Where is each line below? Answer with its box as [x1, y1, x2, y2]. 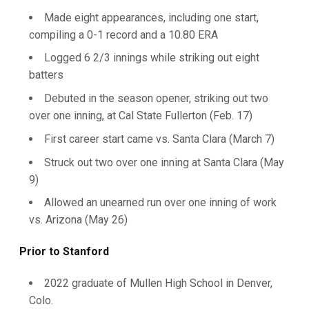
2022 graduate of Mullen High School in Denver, [44, 277, 272, 290]
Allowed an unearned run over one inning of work [44, 196, 277, 210]
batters [29, 68, 63, 82]
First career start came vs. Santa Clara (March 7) [44, 132, 275, 146]
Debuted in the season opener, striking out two [44, 92, 268, 105]
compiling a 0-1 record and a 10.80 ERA [29, 28, 218, 41]
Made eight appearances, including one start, [44, 10, 259, 24]
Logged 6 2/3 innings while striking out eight [44, 51, 259, 65]
